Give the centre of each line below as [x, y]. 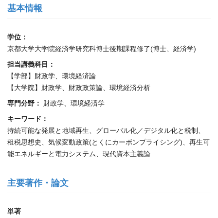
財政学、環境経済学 [74, 103]
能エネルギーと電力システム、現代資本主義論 [79, 154]
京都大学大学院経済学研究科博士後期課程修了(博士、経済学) [102, 49]
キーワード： [28, 119]
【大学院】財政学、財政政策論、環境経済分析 [79, 88]
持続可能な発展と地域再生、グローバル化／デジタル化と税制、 [106, 130]
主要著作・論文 [38, 183]
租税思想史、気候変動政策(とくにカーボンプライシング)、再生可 [109, 142]
